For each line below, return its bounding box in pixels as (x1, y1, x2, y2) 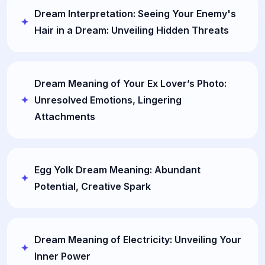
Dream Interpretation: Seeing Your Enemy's (34, 7, 236, 20)
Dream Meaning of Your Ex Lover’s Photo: (34, 77, 227, 89)
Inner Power (34, 250, 91, 262)
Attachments (34, 110, 95, 122)
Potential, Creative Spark (34, 180, 151, 192)
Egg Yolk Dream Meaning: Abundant (34, 163, 201, 176)
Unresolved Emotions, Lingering (34, 93, 182, 106)
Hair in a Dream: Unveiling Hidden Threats (34, 24, 229, 36)
